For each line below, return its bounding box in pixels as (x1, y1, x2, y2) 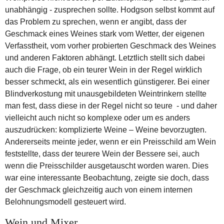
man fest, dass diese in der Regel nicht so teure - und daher (5, 101, 217, 110)
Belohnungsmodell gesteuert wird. (5, 197, 126, 206)
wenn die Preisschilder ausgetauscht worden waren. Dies (5, 161, 208, 170)
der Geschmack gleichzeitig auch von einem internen (5, 185, 192, 194)
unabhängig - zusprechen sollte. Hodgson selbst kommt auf (5, 5, 214, 14)
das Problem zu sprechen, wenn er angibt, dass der (5, 17, 186, 26)
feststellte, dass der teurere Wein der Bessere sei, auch (5, 149, 199, 158)
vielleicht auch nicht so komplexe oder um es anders (5, 113, 190, 122)
